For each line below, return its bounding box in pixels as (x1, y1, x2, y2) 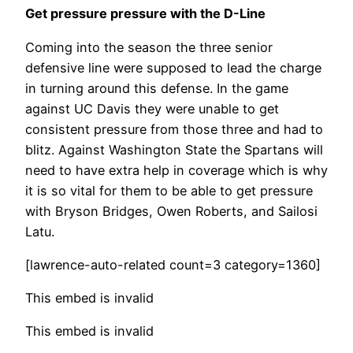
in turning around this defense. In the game (25, 80, 288, 96)
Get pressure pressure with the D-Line (25, 6, 266, 22)
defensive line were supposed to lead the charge (25, 59, 321, 76)
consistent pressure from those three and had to (25, 121, 323, 137)
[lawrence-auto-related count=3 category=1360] (25, 256, 321, 273)
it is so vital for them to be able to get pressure (25, 182, 313, 199)
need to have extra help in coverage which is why (25, 162, 328, 178)
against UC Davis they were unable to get (25, 100, 279, 117)
